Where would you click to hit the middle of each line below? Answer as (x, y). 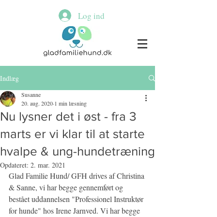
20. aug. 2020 (37, 103)
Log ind (91, 15)
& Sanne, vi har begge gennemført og (67, 187)
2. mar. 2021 (48, 165)
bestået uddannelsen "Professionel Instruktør (77, 199)
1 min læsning (70, 103)
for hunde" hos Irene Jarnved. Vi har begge (75, 210)
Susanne (31, 94)
